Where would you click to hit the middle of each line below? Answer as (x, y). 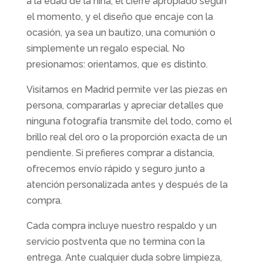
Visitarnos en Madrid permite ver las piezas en (127, 89)
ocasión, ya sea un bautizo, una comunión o (121, 32)
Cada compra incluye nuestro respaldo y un (121, 225)
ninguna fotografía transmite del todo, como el (129, 121)
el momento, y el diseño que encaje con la (119, 16)
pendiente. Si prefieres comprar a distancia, (120, 153)
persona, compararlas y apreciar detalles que (125, 105)
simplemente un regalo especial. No (105, 48)
